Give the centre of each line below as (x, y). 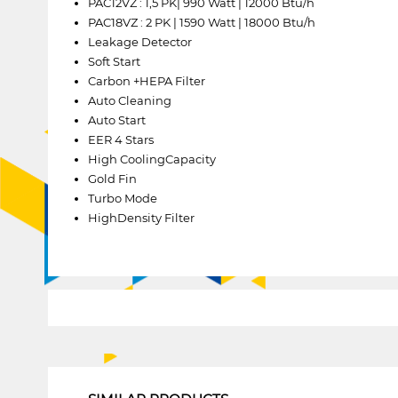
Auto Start (116, 119)
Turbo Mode (122, 198)
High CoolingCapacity (151, 159)
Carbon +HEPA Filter (146, 80)
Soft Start (114, 61)
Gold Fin (112, 178)
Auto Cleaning (129, 100)
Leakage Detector (139, 41)
